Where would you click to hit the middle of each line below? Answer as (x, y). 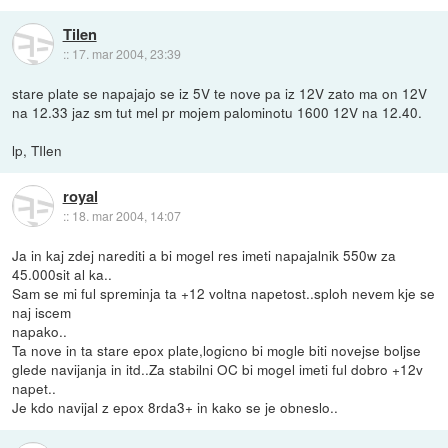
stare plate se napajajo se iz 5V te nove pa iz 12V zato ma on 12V (220, 93)
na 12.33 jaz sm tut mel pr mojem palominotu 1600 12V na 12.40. (217, 112)
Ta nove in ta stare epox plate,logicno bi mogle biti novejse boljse (217, 350)
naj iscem (42, 312)
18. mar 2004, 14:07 (126, 215)
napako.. (40, 331)
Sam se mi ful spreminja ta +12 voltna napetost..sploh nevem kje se (224, 293)
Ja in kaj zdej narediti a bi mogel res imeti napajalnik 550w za (204, 255)
